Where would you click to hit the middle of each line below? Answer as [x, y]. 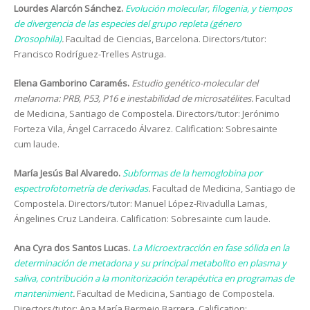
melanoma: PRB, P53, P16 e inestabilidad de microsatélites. [135, 98]
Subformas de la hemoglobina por [192, 173]
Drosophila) [38, 39]
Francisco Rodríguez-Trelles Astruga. [90, 54]
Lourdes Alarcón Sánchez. [70, 8]
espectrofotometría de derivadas [81, 188]
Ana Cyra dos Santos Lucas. [72, 248]
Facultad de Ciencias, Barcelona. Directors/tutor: [166, 39]
